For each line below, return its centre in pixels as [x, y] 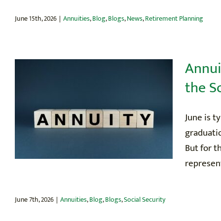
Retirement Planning [174, 18]
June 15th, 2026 [36, 18]
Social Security [145, 199]
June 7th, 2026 [34, 199]
